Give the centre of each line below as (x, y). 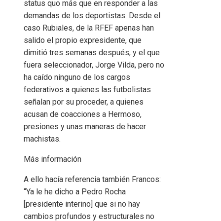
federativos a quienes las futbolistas (87, 89)
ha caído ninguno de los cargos (77, 77)
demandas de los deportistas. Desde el (92, 15)
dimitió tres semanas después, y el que (92, 52)
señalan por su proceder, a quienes (84, 102)
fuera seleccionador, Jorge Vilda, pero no (94, 65)
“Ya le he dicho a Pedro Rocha (75, 191)
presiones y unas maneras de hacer (85, 126)
